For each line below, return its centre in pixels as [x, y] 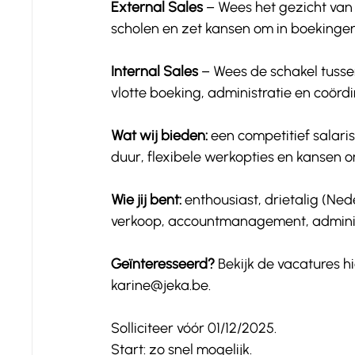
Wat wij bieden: [159, 136]
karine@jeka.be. [161, 285]
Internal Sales [155, 71]
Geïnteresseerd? [164, 264]
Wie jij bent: [146, 200]
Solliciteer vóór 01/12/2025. [194, 328]
